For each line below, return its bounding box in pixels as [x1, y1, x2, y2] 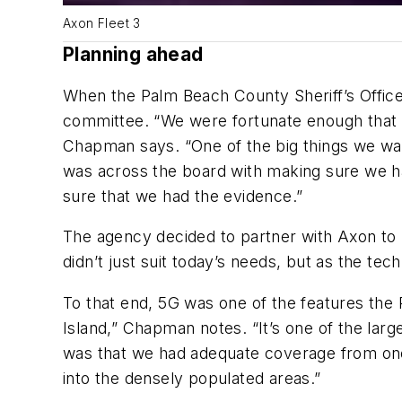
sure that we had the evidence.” [63, 186, 303, 205]
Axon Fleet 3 [63, 16, 141, 31]
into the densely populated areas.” [63, 368, 321, 388]
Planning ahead [63, 43, 204, 66]
